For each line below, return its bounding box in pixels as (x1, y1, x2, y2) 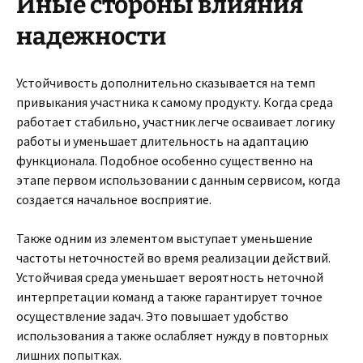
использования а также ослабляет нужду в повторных (16, 327, 328, 344)
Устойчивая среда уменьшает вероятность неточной (16, 269, 323, 285)
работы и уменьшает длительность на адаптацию (16, 133, 309, 149)
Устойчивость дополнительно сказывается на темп (16, 75, 315, 91)
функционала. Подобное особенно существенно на (16, 152, 313, 169)
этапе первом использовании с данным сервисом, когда (16, 172, 340, 188)
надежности (16, 22, 166, 51)
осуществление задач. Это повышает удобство (16, 308, 288, 324)
